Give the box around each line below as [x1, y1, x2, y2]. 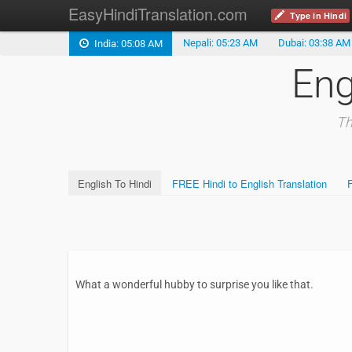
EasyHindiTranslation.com [68, 2, 247, 25]
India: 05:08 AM [90, 38, 163, 49]
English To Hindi [78, 176, 152, 191]
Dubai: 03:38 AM [278, 37, 350, 49]
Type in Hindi [285, 9, 346, 21]
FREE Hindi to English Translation [172, 176, 327, 191]
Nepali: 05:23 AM [183, 37, 258, 49]
